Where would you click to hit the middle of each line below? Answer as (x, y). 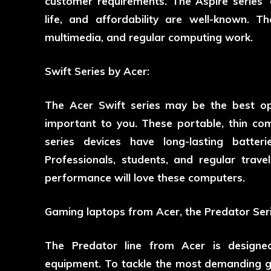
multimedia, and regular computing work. (149, 38)
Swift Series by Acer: (97, 71)
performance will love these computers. (145, 178)
